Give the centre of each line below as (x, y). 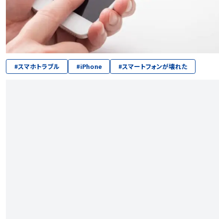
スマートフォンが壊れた (155, 66)
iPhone (91, 66)
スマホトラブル (39, 66)
